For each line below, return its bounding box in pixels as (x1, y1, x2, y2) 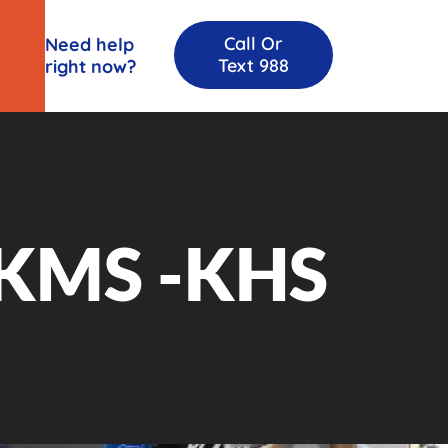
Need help (44, 33, 134, 56)
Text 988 (217, 54, 289, 77)
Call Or (223, 32, 283, 55)
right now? (44, 55, 136, 78)
